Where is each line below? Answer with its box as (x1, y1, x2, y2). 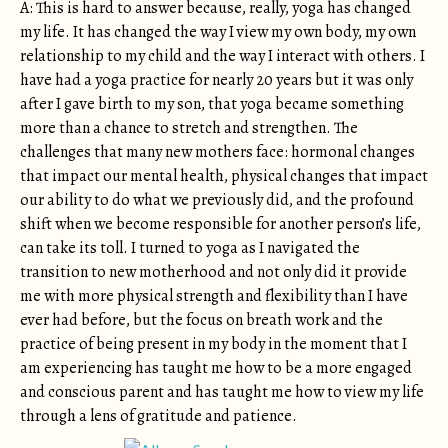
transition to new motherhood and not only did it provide (20, 261, 407, 283)
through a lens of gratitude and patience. (20, 405, 297, 427)
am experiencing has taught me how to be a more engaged (20, 357, 412, 379)
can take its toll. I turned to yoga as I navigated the (20, 237, 360, 259)
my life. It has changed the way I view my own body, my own (20, 21, 416, 43)
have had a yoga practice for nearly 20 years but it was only (20, 69, 413, 91)
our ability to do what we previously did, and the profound (20, 189, 414, 211)
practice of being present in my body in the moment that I (20, 333, 407, 355)
